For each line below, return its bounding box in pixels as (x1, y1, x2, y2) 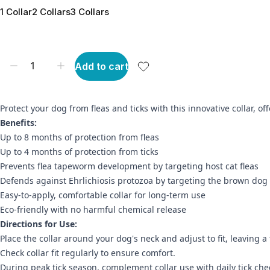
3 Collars (71, 6, 109, 17)
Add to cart (75, 60, 128, 72)
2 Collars (32, 6, 71, 17)
